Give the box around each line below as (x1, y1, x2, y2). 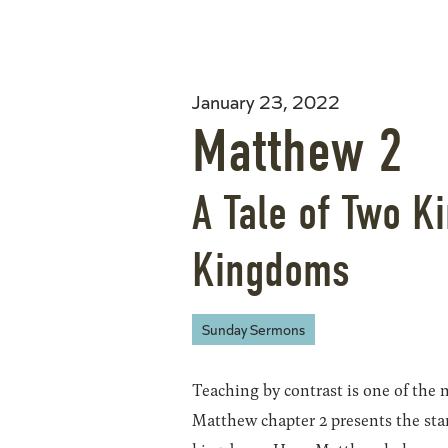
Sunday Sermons (202, 318, 305, 339)
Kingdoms (192, 242, 350, 298)
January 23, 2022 (192, 87, 340, 114)
